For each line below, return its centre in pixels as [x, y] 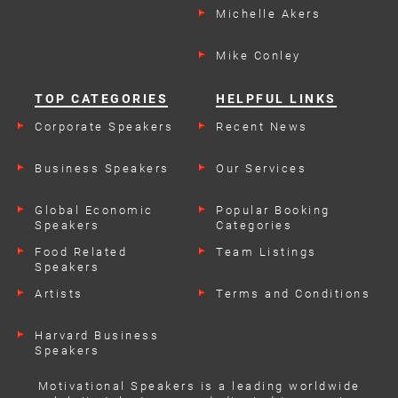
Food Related [81, 252]
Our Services [261, 169]
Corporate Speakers [104, 127]
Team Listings [267, 252]
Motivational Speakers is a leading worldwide [199, 386]
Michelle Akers [268, 14]
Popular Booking [273, 211]
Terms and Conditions [293, 294]
